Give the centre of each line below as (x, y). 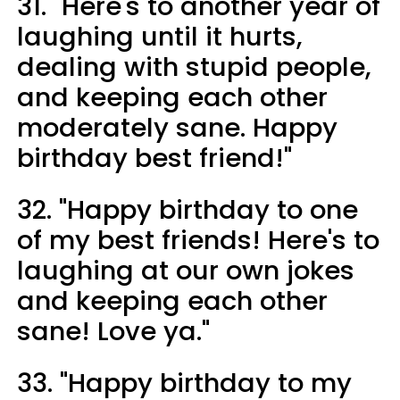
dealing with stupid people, (194, 67)
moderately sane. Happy (177, 127)
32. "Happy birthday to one (187, 209)
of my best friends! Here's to (198, 240)
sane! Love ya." (113, 331)
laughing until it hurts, (160, 36)
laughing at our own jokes (186, 270)
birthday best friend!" (154, 158)
